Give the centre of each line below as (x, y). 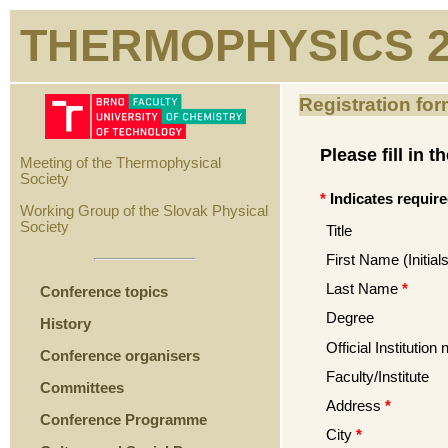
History (65, 323)
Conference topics (104, 291)
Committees (82, 387)
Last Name (362, 288)
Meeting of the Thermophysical (120, 163)
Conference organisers (120, 355)
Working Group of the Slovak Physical (144, 211)
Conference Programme (125, 419)
